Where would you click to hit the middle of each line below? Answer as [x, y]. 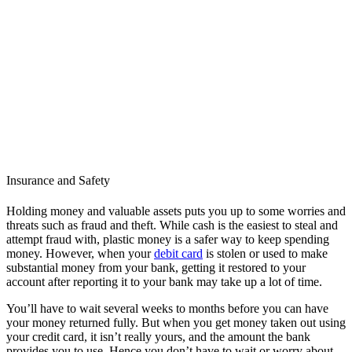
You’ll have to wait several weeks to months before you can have [167, 309]
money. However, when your [80, 254]
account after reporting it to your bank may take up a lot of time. [166, 282]
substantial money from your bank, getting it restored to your [156, 268]
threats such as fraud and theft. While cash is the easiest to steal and [172, 225]
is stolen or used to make [265, 254]
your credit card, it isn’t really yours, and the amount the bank [158, 337]
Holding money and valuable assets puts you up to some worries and [176, 211]
